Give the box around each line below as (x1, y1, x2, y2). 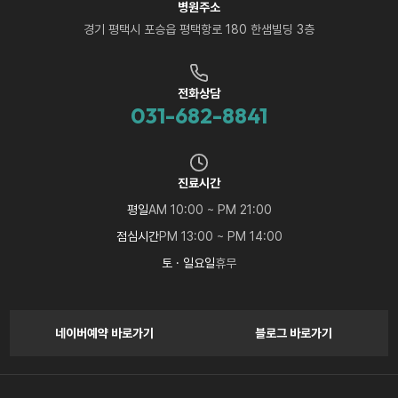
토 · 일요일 (162, 255, 215, 270)
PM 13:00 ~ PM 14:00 (158, 228, 283, 243)
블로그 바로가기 (254, 325, 332, 340)
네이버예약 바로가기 (55, 325, 155, 340)
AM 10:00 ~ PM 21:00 (147, 202, 272, 217)
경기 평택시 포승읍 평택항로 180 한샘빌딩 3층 (84, 21, 314, 36)
